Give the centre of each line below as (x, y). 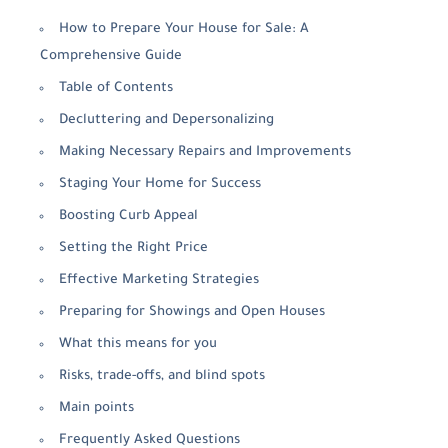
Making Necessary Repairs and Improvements (205, 152)
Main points (96, 408)
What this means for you (138, 344)
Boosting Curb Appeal (128, 216)
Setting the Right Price (133, 248)
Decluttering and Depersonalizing (166, 120)
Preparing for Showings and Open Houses (192, 312)
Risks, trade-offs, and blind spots (162, 376)
